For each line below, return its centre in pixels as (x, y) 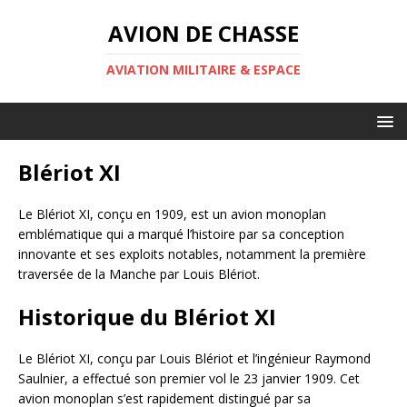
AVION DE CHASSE (203, 33)
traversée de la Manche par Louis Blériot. (139, 274)
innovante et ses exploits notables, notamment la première (192, 254)
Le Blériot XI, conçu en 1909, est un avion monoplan (172, 214)
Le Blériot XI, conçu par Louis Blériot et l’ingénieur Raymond (194, 358)
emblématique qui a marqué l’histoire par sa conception (181, 234)
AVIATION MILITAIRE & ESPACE (203, 69)
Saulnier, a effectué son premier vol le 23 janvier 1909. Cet (189, 378)
